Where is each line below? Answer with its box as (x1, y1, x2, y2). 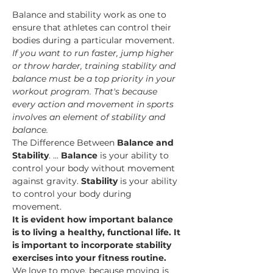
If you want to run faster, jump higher (12, 48, 176, 58)
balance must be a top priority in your (12, 73, 178, 84)
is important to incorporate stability (12, 239, 174, 250)
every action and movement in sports (12, 99, 176, 110)
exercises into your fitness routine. (12, 252, 166, 263)
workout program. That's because (12, 86, 160, 97)
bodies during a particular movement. (12, 35, 174, 46)
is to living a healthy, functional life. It (12, 227, 183, 238)
